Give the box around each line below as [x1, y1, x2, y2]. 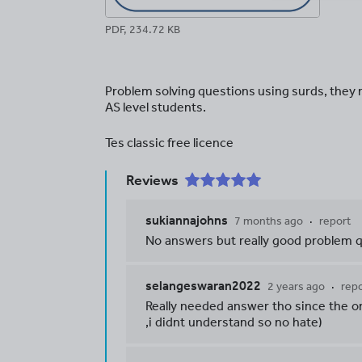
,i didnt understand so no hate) [145, 314, 322, 330]
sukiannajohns [145, 213, 228, 228]
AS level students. [105, 99, 206, 115]
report [319, 214, 351, 228]
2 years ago [267, 280, 325, 293]
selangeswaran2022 [145, 278, 261, 293]
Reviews [126, 171, 179, 189]
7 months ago [234, 214, 303, 228]
